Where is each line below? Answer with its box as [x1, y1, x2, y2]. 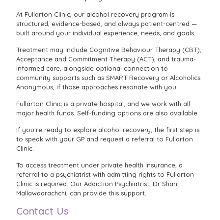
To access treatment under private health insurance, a [16, 161, 183, 169]
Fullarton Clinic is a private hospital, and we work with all [16, 99, 190, 108]
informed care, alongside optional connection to [16, 64, 168, 72]
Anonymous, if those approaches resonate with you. [16, 82, 178, 91]
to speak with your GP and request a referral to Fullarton [16, 135, 193, 143]
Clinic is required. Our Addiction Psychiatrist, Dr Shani [16, 179, 179, 188]
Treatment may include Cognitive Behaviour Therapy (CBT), [16, 45, 201, 54]
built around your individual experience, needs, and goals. [16, 28, 195, 37]
